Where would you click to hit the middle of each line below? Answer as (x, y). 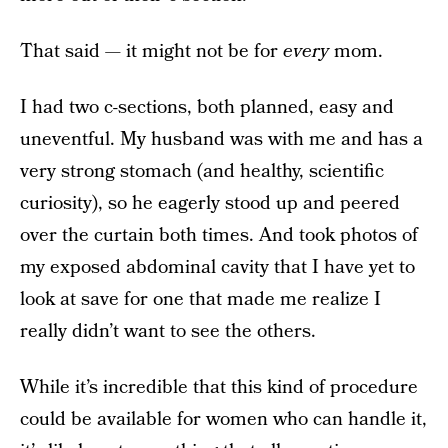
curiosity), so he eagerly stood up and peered (210, 203)
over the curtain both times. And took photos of (219, 235)
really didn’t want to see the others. (168, 331)
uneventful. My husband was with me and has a (221, 139)
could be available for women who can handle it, (223, 419)
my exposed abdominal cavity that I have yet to (217, 267)
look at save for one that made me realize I (200, 299)
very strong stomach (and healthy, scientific (202, 171)
